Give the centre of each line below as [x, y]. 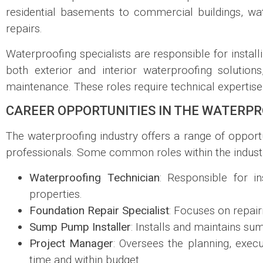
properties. [56, 194]
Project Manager [72, 243]
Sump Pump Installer [80, 227]
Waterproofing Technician [95, 177]
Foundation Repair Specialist [99, 210]
